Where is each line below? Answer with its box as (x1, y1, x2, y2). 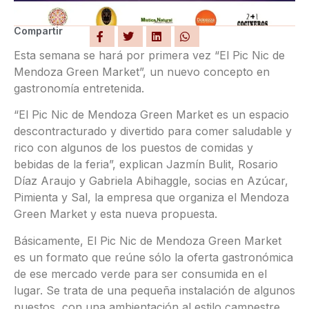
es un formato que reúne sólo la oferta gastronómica (14, 250, 293, 264)
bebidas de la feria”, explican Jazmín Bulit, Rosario (14, 157, 278, 172)
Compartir (14, 25, 63, 37)
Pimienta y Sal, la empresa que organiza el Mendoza (14, 190, 289, 205)
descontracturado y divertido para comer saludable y (14, 124, 292, 139)
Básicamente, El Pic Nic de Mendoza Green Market (14, 233, 281, 248)
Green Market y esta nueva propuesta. (14, 207, 217, 221)
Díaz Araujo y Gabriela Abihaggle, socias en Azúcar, (14, 174, 288, 188)
